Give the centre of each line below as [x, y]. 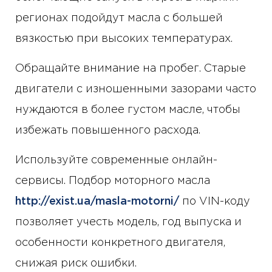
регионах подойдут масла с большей [119, 19]
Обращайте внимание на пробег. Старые [131, 69]
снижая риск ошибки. [76, 264]
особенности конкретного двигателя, [120, 243]
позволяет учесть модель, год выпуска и [128, 223]
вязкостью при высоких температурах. [124, 39]
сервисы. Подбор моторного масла [113, 181]
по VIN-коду [215, 202]
